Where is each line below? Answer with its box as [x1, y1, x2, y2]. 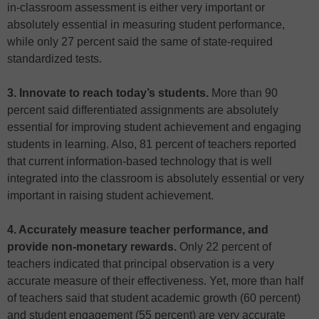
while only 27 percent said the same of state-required [7, 35, 273, 48]
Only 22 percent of [177, 240, 271, 253]
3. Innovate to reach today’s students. [7, 86, 211, 99]
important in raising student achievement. [7, 189, 214, 202]
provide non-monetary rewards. [7, 240, 177, 253]
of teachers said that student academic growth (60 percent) [7, 291, 300, 304]
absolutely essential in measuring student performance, [7, 18, 285, 31]
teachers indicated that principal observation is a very [7, 257, 274, 270]
